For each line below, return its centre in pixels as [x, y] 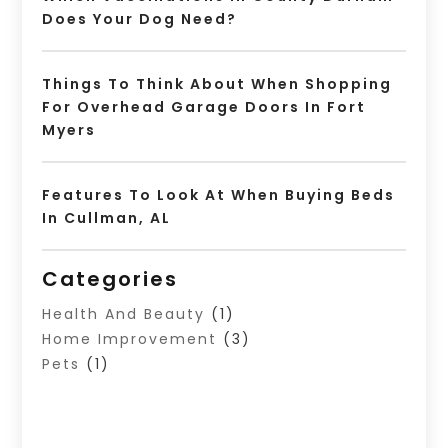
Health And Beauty [124, 314]
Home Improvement [130, 339]
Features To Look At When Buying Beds [219, 195]
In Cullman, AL [107, 218]
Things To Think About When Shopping [217, 84]
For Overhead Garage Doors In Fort [204, 107]
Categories [110, 279]
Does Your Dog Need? [140, 19]
